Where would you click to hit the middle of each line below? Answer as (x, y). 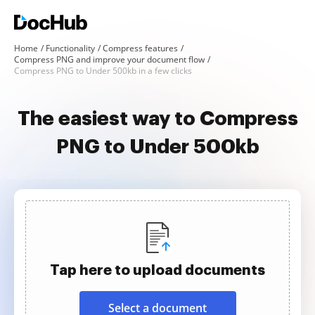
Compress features (140, 48)
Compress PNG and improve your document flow (109, 59)
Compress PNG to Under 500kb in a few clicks (103, 71)
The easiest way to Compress (157, 119)
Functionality (70, 48)
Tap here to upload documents (157, 270)
